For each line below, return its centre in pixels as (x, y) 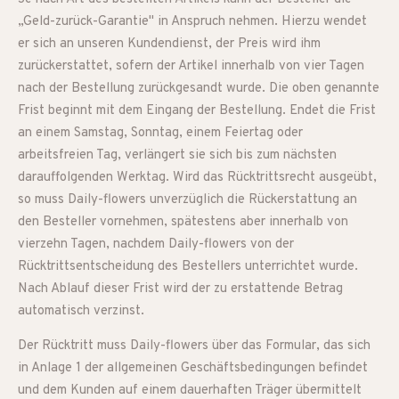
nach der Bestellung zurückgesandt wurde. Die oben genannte (199, 89)
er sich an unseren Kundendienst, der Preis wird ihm (169, 44)
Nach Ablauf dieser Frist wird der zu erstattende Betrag (180, 289)
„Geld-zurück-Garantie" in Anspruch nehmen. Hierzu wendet (192, 22)
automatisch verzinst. (81, 311)
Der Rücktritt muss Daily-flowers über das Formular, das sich (194, 346)
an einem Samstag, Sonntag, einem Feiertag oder (160, 133)
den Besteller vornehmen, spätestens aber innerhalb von (183, 222)
